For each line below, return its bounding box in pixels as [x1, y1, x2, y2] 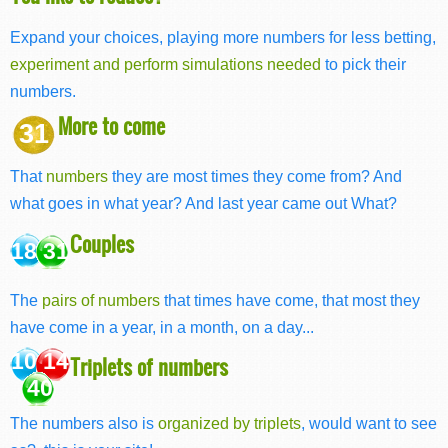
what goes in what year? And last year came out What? [10, 194, 397, 213]
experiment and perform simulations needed [10, 54, 321, 73]
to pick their [321, 54, 406, 73]
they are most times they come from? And [112, 167, 402, 186]
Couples [70, 229, 134, 258]
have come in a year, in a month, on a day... [10, 317, 314, 336]
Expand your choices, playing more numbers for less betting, [10, 27, 436, 46]
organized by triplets [158, 414, 301, 433]
